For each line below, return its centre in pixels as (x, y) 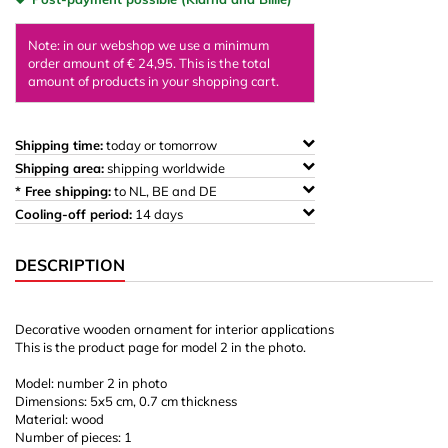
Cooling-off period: (73, 214)
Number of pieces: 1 (73, 437)
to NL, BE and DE (165, 191)
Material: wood (59, 419)
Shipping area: (59, 168)
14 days (159, 214)
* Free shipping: (63, 191)
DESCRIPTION (70, 265)
